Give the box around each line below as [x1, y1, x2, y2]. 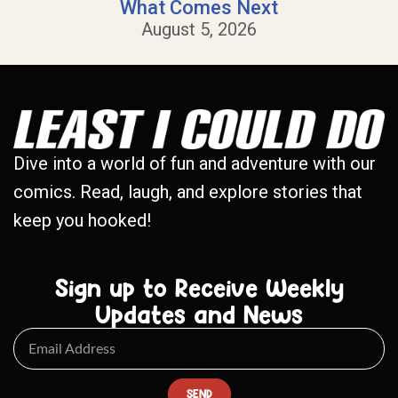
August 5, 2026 [141, 18, 257, 40]
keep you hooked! [13, 210, 151, 232]
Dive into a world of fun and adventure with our [13, 153, 376, 175]
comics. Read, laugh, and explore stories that [13, 181, 362, 203]
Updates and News [95, 298, 303, 331]
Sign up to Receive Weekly [54, 272, 344, 305]
